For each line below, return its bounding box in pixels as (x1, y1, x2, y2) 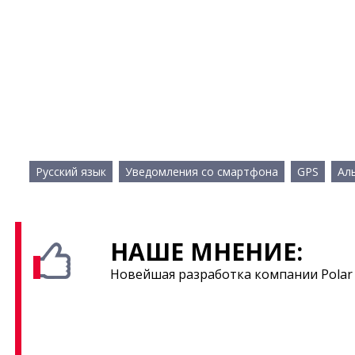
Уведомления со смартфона (125, 164, 278, 179)
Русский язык (36, 164, 106, 179)
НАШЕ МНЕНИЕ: (110, 235, 303, 268)
